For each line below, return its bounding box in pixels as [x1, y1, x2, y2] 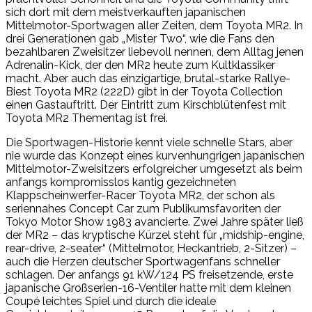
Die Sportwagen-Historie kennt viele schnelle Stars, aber [6, 135, 292, 149]
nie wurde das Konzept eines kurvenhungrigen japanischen [6, 148, 304, 162]
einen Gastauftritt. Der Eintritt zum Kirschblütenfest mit [6, 97, 286, 111]
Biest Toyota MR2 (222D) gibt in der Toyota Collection [6, 84, 283, 98]
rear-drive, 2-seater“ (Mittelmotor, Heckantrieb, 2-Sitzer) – [6, 241, 297, 255]
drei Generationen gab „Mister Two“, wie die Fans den [6, 31, 274, 45]
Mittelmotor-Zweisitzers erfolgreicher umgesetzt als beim [6, 162, 302, 175]
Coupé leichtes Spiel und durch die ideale [6, 294, 216, 308]
